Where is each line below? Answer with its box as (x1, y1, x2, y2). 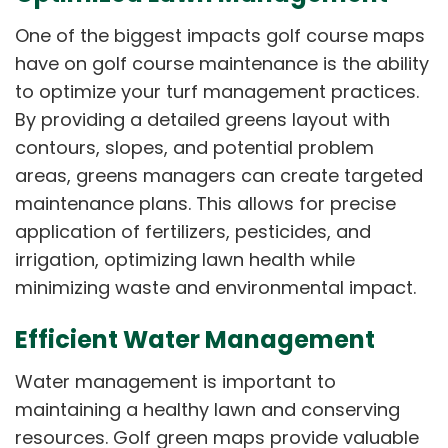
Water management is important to (15, 368, 336, 394)
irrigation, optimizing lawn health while (15, 246, 355, 272)
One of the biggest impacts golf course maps (15, 22, 425, 48)
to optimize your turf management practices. (15, 78, 419, 104)
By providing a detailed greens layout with (15, 106, 390, 132)
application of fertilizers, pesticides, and (15, 218, 371, 244)
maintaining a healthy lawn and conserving (15, 396, 400, 422)
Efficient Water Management (15, 322, 375, 356)
